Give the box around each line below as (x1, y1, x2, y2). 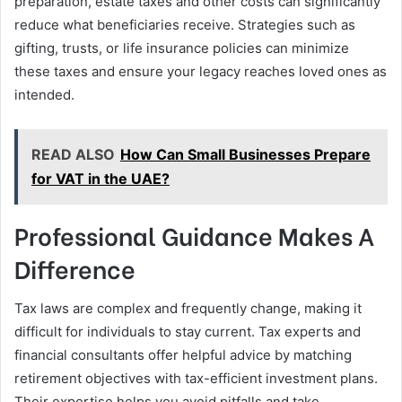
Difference (14, 250, 135, 285)
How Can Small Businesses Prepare (120, 145, 371, 163)
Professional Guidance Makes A (14, 217, 374, 252)
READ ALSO (31, 145, 115, 163)
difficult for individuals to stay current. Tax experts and (14, 322, 361, 340)
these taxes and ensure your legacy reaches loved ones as (14, 63, 387, 80)
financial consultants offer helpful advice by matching (14, 345, 352, 363)
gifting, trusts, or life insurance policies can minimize (14, 39, 349, 57)
